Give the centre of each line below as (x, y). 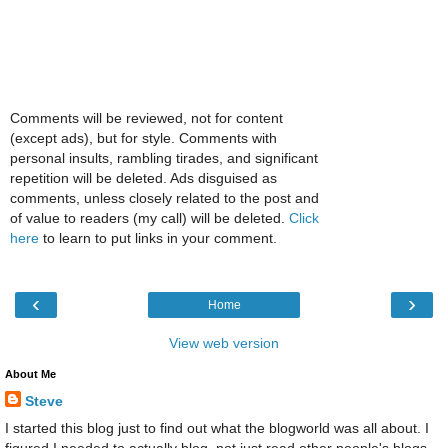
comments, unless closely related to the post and (164, 197)
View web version (224, 343)
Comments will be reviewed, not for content (146, 117)
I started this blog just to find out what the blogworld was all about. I (217, 428)
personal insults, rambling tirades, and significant (164, 157)
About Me (30, 374)
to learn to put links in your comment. (158, 237)
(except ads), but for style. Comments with (143, 137)
